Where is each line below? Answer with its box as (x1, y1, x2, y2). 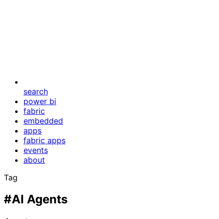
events (23, 145, 48, 155)
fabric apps (23, 135, 66, 145)
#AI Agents (4, 192, 67, 206)
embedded (23, 116, 63, 126)
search (23, 87, 48, 96)
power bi (23, 96, 56, 106)
